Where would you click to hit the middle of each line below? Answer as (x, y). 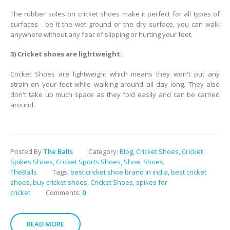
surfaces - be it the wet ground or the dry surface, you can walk (115, 24)
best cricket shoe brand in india (119, 172)
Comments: (64, 193)
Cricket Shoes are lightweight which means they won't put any (115, 74)
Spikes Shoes (32, 162)
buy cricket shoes (60, 183)
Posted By (27, 152)
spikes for (152, 183)
